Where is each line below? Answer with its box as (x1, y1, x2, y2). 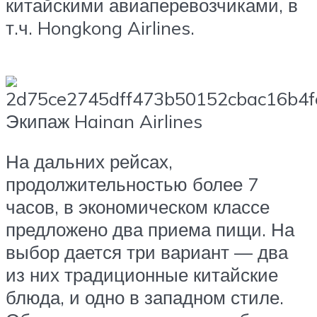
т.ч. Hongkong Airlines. (6, 16, 195, 40)
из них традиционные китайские (6, 263, 278, 287)
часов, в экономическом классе (6, 195, 270, 219)
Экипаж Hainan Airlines (6, 109, 202, 132)
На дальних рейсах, (6, 150, 173, 173)
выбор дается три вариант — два (6, 241, 288, 264)
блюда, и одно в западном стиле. (6, 286, 284, 309)
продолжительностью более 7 (6, 173, 258, 196)
